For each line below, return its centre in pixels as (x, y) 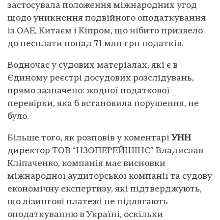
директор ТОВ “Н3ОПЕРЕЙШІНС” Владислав (105, 151)
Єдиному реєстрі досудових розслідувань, (101, 79)
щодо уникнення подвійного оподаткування (107, 19)
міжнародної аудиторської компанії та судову (110, 177)
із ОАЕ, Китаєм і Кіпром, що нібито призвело (105, 31)
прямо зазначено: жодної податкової (89, 91)
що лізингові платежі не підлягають (88, 202)
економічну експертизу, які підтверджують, (105, 190)
